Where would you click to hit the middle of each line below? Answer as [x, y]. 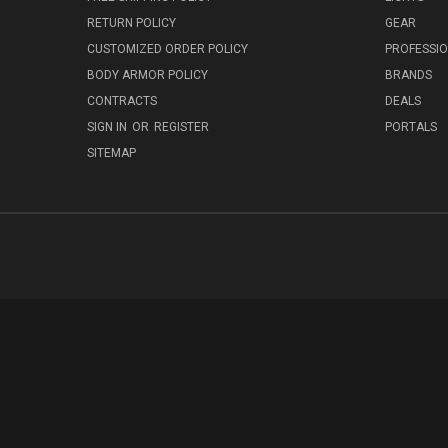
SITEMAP [111, 152]
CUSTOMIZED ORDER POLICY [167, 48]
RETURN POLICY [131, 22]
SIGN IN [108, 126]
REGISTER [181, 126]
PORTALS [410, 126]
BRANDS [408, 74]
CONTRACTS [122, 100]
